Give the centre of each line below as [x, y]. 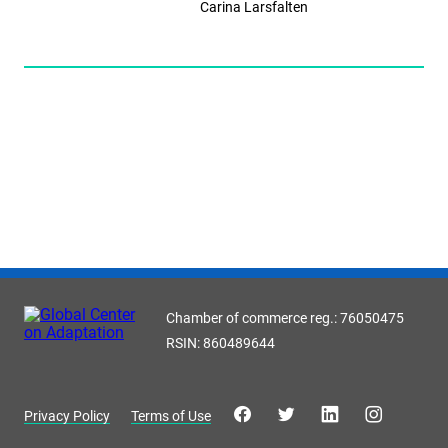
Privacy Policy [67, 415]
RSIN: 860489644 [220, 343]
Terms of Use [171, 415]
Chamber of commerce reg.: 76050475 [285, 318]
